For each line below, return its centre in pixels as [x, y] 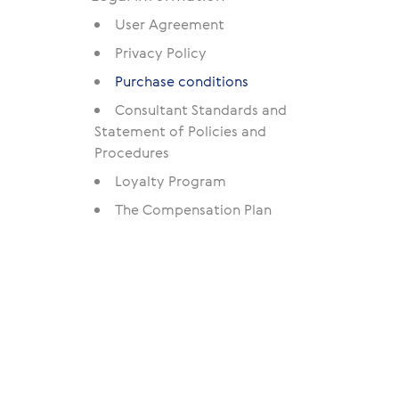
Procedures [132, 152]
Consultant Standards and [201, 110]
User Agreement [170, 24]
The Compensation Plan [193, 209]
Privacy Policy [161, 53]
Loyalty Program [171, 181]
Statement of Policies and [180, 131]
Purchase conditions [182, 81]
